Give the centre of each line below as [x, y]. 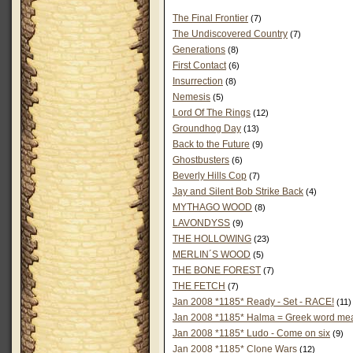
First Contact [199, 65]
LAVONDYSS [201, 223]
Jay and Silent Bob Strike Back [238, 191]
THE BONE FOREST [217, 270]
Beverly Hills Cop [210, 176]
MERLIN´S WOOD [212, 255]
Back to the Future [211, 144]
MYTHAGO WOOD [212, 207]
